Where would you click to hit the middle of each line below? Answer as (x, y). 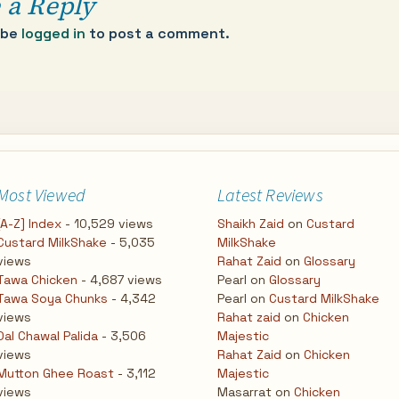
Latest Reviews (270, 195)
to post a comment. (158, 33)
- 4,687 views (120, 280)
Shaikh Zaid (251, 224)
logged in (53, 33)
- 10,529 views (107, 224)
